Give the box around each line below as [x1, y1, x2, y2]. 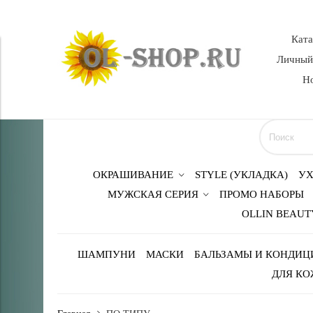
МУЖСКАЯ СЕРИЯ [107, 189, 198, 201]
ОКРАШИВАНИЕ [93, 169, 174, 181]
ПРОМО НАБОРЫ [219, 189, 305, 201]
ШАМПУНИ [78, 249, 136, 261]
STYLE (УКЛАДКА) [195, 169, 288, 181]
